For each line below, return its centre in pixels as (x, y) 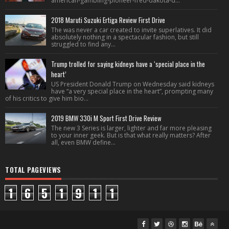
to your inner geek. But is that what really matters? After (131, 135)
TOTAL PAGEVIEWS (33, 170)
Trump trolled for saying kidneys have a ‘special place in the (128, 64)
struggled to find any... (83, 44)
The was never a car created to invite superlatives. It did (131, 30)
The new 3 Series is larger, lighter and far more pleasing (131, 128)
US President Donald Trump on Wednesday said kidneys (133, 84)
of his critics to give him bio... (47, 98)
